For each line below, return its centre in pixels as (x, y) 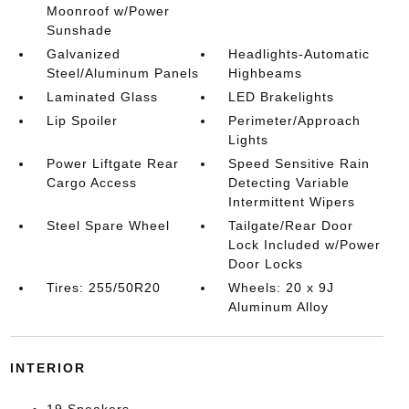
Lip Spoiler (82, 121)
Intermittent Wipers (292, 202)
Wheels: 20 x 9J (282, 288)
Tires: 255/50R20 (103, 288)
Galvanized (83, 54)
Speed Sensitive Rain (299, 163)
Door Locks (266, 264)
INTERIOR (47, 368)
